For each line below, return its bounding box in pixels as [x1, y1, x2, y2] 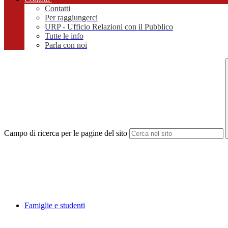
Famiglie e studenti [24, 201, 85, 210]
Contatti [45, 4, 70, 13]
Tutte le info [45, 32, 83, 41]
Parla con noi [45, 41, 87, 50]
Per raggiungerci [45, 13, 98, 22]
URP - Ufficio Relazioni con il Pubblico [45, 22, 173, 32]
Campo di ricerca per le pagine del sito [4, 129, 127, 138]
